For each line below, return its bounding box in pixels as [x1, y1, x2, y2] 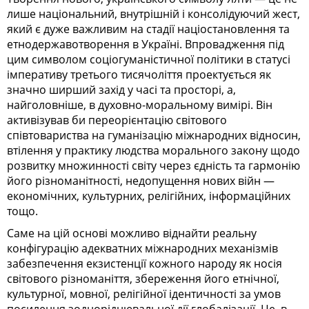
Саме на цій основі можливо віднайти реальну [7, 226, 257, 241]
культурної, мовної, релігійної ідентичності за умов [7, 286, 281, 302]
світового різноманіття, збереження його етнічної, [7, 271, 279, 287]
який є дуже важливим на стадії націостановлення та [7, 21, 290, 37]
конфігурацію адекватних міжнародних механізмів [7, 241, 278, 257]
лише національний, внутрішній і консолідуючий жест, [7, 6, 300, 22]
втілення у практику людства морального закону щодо [7, 143, 300, 159]
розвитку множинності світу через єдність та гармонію [7, 158, 300, 174]
